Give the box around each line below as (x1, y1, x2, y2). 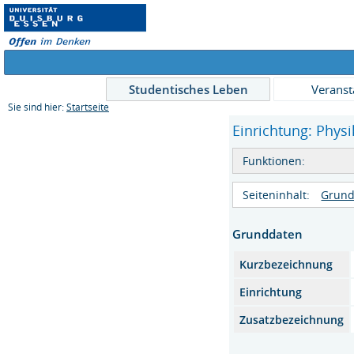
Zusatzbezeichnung (239, 312, 345, 327)
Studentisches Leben (128, 81, 248, 97)
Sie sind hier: (8, 101, 66, 113)
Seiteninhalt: (243, 187, 311, 202)
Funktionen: (243, 153, 306, 168)
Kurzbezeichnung (239, 257, 333, 272)
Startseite (66, 101, 109, 113)
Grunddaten (232, 226, 303, 242)
